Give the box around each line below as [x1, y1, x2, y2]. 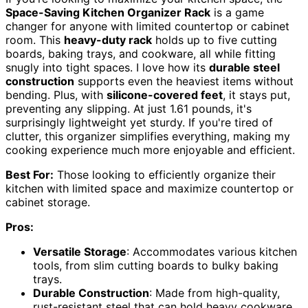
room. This [5, 33, 64, 47]
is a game [210, 5, 264, 20]
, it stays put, [223, 88, 290, 102]
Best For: [5, 168, 54, 182]
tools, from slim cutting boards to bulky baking [33, 258, 278, 273]
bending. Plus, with [5, 88, 107, 102]
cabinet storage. [5, 195, 90, 210]
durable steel [209, 60, 280, 75]
